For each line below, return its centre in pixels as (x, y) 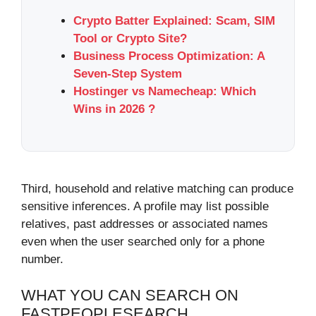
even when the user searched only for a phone (143, 242)
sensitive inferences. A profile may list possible (145, 207)
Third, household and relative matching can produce (157, 189)
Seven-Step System (128, 73)
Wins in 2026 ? (114, 109)
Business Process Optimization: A (169, 56)
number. (42, 260)
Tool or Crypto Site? (130, 38)
